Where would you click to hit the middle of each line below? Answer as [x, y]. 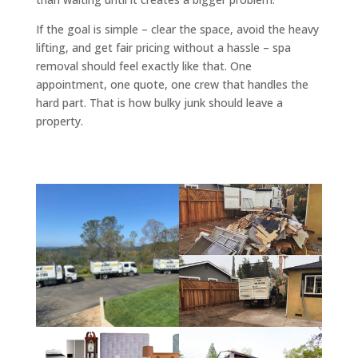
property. [59, 121]
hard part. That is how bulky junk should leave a [159, 102]
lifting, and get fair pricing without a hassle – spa [163, 47]
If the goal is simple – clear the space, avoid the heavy [177, 29]
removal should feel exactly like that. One [143, 66]
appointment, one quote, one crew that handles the [172, 84]
